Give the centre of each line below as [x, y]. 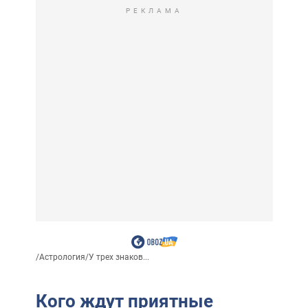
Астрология [62, 257]
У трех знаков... [119, 257]
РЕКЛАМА [154, 10]
